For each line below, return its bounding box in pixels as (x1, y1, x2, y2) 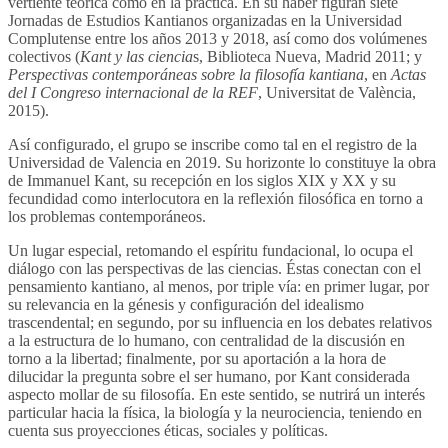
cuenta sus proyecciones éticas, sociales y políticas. (8, 421, 328, 439)
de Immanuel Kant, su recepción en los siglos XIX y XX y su (8, 171, 396, 189)
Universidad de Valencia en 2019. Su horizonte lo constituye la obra (8, 153, 436, 171)
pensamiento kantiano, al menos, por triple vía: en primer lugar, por (8, 277, 429, 295)
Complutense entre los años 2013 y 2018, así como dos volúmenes (8, 29, 427, 47)
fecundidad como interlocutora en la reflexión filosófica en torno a (8, 189, 423, 207)
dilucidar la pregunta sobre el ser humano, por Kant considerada (8, 367, 410, 385)
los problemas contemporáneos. (8, 207, 206, 225)
